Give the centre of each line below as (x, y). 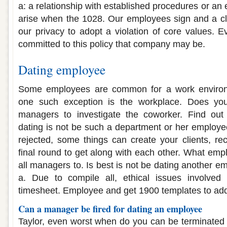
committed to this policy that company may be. (112, 44)
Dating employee (62, 69)
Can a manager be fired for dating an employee (110, 209)
